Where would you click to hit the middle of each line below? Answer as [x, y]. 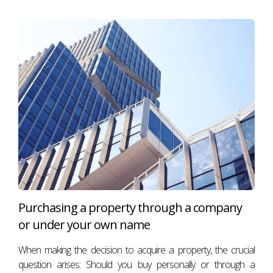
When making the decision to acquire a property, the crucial [136, 250]
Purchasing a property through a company [130, 207]
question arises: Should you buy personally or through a [136, 264]
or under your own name [84, 225]
